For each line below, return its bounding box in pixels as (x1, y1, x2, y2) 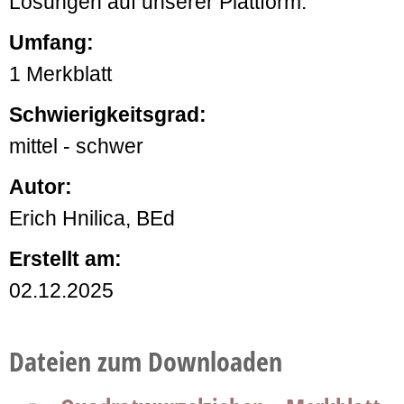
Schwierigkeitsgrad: (9, 103, 207, 126)
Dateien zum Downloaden (9, 343, 282, 380)
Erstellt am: (9, 247, 122, 271)
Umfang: (9, 31, 94, 54)
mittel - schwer (9, 134, 143, 158)
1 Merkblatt (9, 62, 112, 86)
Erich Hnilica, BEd (9, 207, 175, 230)
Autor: (9, 175, 72, 198)
